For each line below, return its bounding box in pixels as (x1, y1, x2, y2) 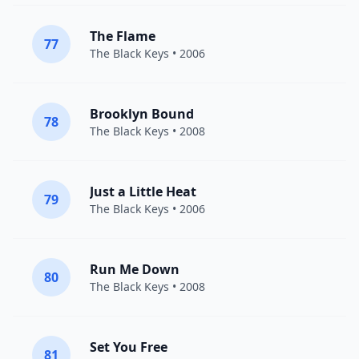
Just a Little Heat (90, 183, 196, 200)
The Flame (90, 27, 155, 45)
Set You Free (90, 338, 167, 356)
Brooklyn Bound (90, 105, 194, 123)
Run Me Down (90, 260, 179, 278)
